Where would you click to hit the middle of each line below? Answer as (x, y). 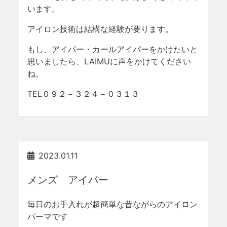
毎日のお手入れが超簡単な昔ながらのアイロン (113, 204)
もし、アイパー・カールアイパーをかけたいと (113, 49)
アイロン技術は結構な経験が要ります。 (101, 29)
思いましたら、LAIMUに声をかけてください (109, 61)
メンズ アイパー (68, 180)
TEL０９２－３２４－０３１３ (84, 94)
